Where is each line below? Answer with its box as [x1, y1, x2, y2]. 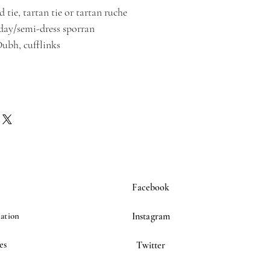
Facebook [132, 181, 170, 193]
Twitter [136, 239, 166, 251]
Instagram [131, 210, 171, 222]
